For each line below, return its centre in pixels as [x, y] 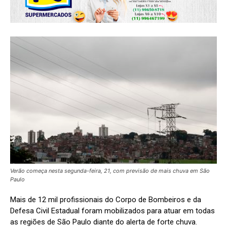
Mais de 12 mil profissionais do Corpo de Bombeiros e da [106, 200]
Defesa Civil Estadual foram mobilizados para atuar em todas [112, 211]
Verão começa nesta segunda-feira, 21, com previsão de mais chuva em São [110, 171]
